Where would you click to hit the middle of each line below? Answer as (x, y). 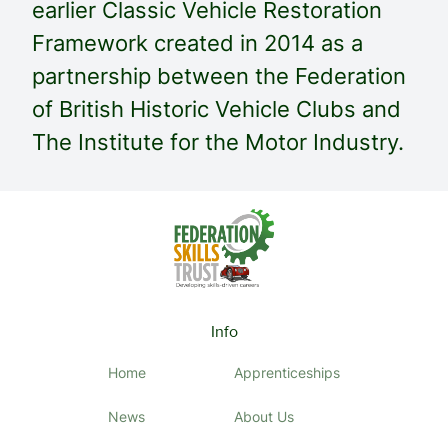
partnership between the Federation (219, 76)
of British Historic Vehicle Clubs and (216, 109)
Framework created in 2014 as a (197, 43)
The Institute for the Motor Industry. (218, 142)
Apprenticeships (287, 372)
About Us (264, 416)
